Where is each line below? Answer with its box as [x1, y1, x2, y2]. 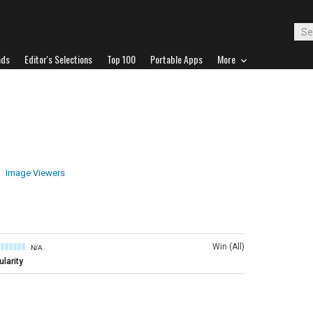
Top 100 [107, 52, 136, 66]
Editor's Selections [24, 52, 92, 66]
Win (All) [212, 242, 245, 252]
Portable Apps [150, 52, 203, 66]
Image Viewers [6, 168, 65, 178]
